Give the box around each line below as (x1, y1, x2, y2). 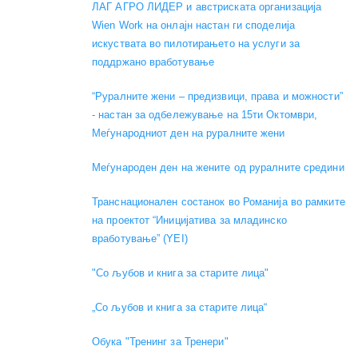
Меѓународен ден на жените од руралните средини (92, 161, 344, 173)
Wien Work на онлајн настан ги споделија (92, 18, 295, 31)
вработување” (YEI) (92, 232, 188, 245)
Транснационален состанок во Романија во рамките (92, 195, 345, 208)
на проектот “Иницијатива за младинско (92, 213, 287, 226)
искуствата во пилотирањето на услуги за (92, 37, 300, 50)
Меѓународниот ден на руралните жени (92, 126, 285, 139)
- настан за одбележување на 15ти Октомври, (92, 108, 318, 121)
